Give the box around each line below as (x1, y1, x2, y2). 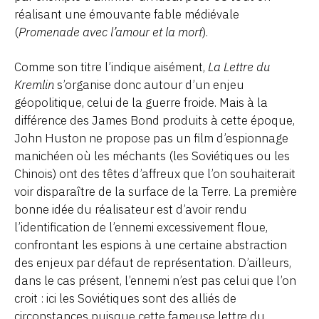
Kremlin (14, 76, 54, 93)
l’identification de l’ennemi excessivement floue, (14, 219, 268, 235)
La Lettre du (208, 58, 270, 75)
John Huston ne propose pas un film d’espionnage (14, 130, 288, 146)
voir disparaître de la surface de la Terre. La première (14, 183, 297, 199)
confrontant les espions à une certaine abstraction (14, 236, 287, 253)
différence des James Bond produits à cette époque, (14, 112, 295, 128)
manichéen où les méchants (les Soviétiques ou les (14, 147, 290, 164)
